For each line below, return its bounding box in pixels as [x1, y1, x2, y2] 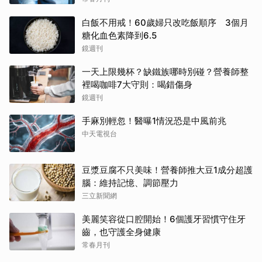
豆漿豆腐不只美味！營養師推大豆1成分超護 [82, 164, 253, 175]
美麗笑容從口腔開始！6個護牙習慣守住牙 [82, 213, 246, 225]
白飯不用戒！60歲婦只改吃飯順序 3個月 [82, 16, 249, 28]
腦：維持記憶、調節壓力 [82, 177, 178, 188]
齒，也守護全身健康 [82, 226, 161, 237]
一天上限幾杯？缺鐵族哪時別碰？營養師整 [82, 65, 249, 77]
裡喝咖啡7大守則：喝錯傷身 [82, 78, 192, 90]
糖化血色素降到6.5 [82, 29, 157, 41]
